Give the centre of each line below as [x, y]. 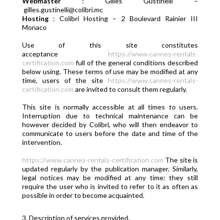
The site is [181, 160]
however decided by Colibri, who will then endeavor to [110, 124]
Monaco [34, 27]
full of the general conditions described [136, 63]
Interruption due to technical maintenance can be [110, 116]
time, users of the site [65, 80]
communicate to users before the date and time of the [110, 133]
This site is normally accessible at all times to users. [110, 107]
